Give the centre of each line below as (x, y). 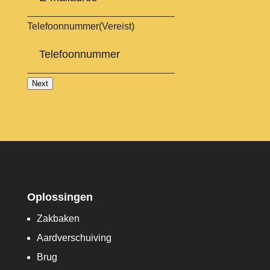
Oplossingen (60, 197)
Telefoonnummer (63, 26)
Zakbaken (58, 218)
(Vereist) (116, 26)
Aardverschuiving (74, 238)
